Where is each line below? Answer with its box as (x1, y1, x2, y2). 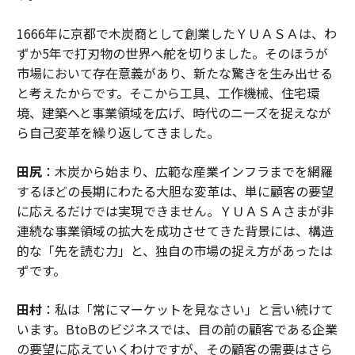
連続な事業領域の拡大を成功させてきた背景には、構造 (16, 221, 334, 241)
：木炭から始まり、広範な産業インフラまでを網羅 (41, 162, 333, 181)
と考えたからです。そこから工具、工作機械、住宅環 (16, 83, 319, 103)
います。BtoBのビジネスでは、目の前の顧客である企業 (16, 319, 338, 339)
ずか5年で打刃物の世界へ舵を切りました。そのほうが (16, 44, 328, 63)
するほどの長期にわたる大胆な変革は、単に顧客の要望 (16, 181, 334, 201)
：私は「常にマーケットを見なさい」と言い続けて (41, 300, 334, 319)
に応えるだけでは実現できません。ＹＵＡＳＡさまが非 (16, 201, 334, 221)
